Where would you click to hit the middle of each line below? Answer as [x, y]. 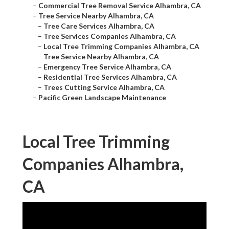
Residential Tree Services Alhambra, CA [110, 77]
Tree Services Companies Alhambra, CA [110, 36]
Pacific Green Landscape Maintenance [102, 98]
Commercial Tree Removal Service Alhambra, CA [120, 6]
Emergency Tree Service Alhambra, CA [107, 67]
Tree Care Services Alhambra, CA [99, 26]
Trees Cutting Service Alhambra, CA [104, 87]
